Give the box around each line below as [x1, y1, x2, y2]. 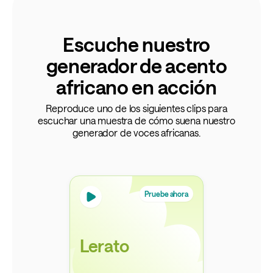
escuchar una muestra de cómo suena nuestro [38, 114, 235, 126]
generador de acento [46, 54, 227, 77]
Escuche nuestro [62, 32, 211, 55]
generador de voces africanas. [73, 126, 200, 138]
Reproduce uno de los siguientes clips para [46, 102, 227, 114]
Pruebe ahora [144, 189, 188, 198]
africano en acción [56, 75, 217, 98]
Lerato [80, 235, 129, 255]
